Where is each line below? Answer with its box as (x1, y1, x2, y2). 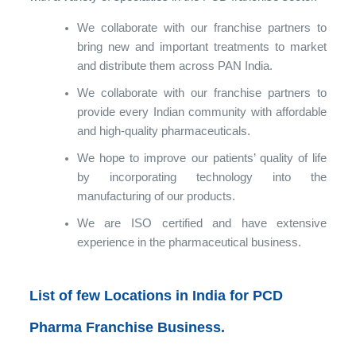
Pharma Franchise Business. (29, 319, 225, 335)
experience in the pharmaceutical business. (76, 234, 301, 249)
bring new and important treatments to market (76, 39, 327, 53)
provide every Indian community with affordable (76, 104, 327, 118)
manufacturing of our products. (76, 188, 235, 203)
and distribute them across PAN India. (76, 58, 273, 72)
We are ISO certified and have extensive (76, 215, 327, 230)
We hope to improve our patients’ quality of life (76, 150, 327, 164)
